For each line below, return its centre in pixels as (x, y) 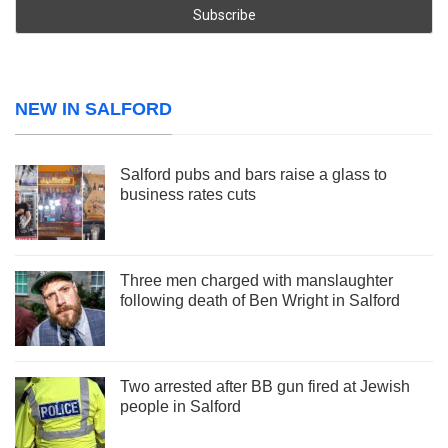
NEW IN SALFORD (93, 108)
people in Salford (180, 406)
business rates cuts (188, 194)
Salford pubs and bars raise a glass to (253, 174)
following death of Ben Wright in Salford (260, 300)
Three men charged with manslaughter (256, 280)
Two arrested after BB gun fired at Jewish (265, 386)
